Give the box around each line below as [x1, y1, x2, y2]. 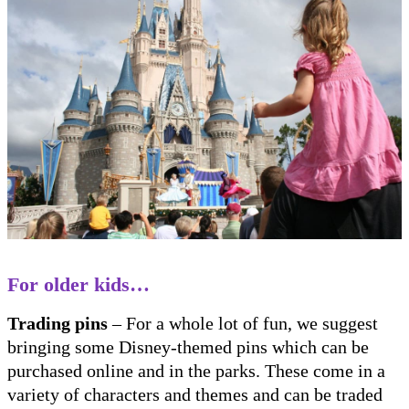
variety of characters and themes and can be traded [7, 384, 383, 405]
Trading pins [7, 313, 108, 334]
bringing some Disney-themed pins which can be [7, 337, 369, 358]
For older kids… [7, 273, 155, 297]
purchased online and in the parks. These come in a [7, 361, 385, 382]
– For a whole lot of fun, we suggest [108, 313, 378, 334]
